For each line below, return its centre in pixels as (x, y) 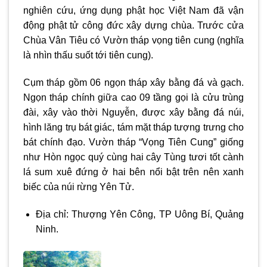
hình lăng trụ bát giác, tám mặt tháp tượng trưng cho (133, 127)
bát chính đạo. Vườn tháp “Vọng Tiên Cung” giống (133, 142)
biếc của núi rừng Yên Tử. (79, 187)
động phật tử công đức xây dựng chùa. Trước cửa (133, 26)
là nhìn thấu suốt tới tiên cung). (88, 55)
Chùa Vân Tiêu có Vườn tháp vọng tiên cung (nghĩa (133, 41)
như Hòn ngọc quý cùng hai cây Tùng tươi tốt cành (133, 157)
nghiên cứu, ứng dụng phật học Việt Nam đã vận (133, 11)
